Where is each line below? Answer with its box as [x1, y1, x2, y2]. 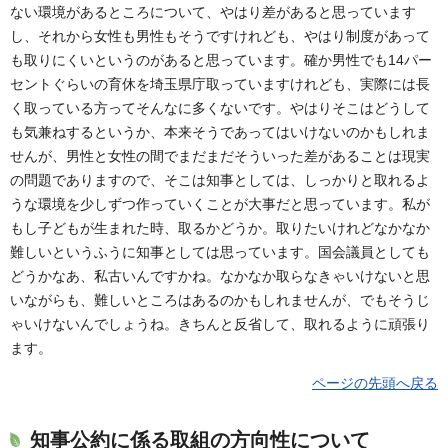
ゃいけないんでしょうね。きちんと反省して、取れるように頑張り [10, 315, 430, 332]
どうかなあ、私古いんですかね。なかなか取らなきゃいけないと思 [10, 267, 430, 284]
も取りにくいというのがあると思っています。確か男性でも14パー [10, 51, 432, 68]
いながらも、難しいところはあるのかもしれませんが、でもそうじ [10, 291, 430, 308]
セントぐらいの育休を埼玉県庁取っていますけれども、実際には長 [10, 75, 430, 92]
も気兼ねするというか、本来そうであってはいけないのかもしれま [10, 123, 430, 140]
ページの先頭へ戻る [312, 374, 438, 391]
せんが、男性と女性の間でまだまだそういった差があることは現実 [10, 147, 430, 164]
